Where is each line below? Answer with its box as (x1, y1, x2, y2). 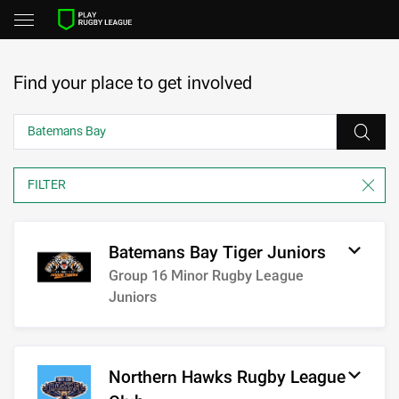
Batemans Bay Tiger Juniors (109, 240, 326, 265)
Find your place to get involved (13, 70, 252, 96)
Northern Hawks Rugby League (109, 365, 346, 390)
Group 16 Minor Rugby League (109, 265, 304, 287)
